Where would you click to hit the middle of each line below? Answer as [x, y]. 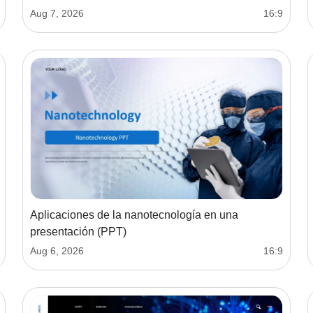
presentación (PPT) [78, 231]
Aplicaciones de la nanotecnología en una [134, 214]
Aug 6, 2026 [57, 250]
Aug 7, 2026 [57, 13]
